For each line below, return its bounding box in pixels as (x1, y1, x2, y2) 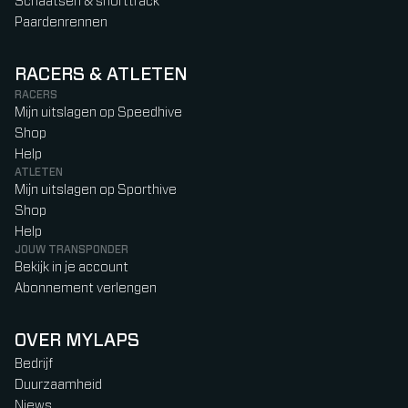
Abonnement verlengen (15, 280, 157, 295)
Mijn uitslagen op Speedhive (15, 105, 182, 119)
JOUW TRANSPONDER (15, 243, 128, 255)
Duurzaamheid (15, 377, 102, 392)
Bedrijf (15, 356, 53, 371)
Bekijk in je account (15, 260, 128, 274)
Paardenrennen (15, 15, 107, 29)
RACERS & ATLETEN (15, 65, 188, 84)
